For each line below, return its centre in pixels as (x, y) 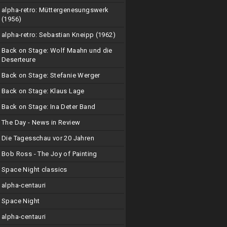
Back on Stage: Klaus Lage (43, 91)
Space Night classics (34, 169)
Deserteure (18, 60)
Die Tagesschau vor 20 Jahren (48, 138)
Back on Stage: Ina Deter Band (49, 107)
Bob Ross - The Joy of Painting (49, 154)
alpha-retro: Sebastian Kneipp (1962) (59, 35)
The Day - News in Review (41, 122)
